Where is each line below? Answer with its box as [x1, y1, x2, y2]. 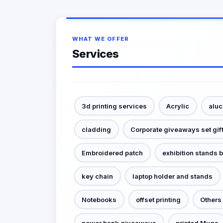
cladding [82, 125, 111, 133]
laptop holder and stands [132, 172, 213, 180]
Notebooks [82, 195, 116, 204]
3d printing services [82, 102, 147, 110]
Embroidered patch [82, 148, 143, 157]
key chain [82, 172, 113, 180]
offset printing [136, 195, 181, 204]
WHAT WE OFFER [72, 35, 129, 42]
